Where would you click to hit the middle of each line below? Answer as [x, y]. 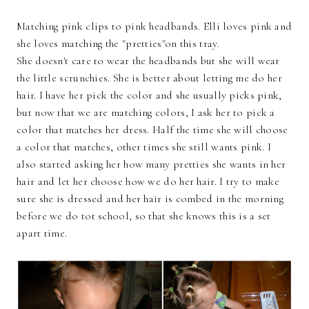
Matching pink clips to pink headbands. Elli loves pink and [154, 27]
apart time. [42, 233]
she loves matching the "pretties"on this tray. [118, 44]
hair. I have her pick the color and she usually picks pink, [149, 96]
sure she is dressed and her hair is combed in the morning [150, 199]
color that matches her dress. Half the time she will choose [152, 130]
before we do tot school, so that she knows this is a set [144, 216]
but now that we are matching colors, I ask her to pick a [146, 113]
